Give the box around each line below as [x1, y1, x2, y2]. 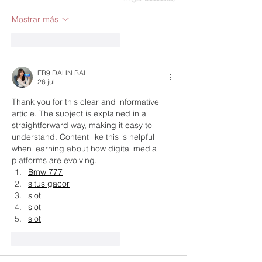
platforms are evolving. [12, 155, 97, 166]
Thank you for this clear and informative [12, 96, 161, 108]
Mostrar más [12, 13, 58, 25]
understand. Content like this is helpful [12, 132, 157, 143]
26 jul [37, 77, 55, 87]
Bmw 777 [28, 167, 63, 178]
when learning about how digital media [12, 143, 159, 154]
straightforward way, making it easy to [12, 120, 154, 131]
